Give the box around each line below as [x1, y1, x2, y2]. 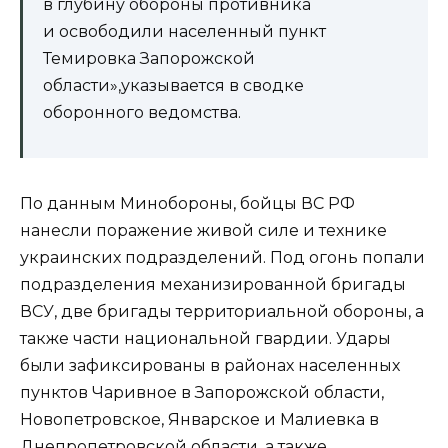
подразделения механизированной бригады [20, 275, 406, 295]
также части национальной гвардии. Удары [20, 329, 391, 349]
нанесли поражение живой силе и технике [20, 221, 387, 241]
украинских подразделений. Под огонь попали [20, 248, 425, 268]
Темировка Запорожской [43, 49, 255, 69]
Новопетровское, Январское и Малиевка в [20, 410, 379, 430]
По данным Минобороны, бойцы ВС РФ [20, 194, 355, 214]
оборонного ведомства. [43, 103, 241, 123]
